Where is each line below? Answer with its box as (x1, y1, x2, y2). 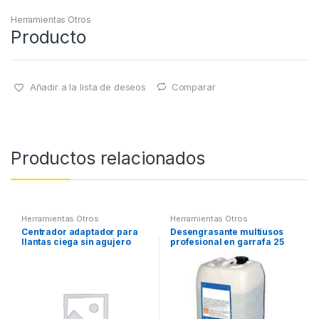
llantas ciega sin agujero (21, 236, 131, 247)
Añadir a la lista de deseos (29, 80, 146, 93)
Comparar (171, 80, 216, 93)
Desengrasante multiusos (169, 226, 283, 237)
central (21, 246, 54, 257)
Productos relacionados (11, 147, 205, 169)
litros (169, 246, 194, 257)
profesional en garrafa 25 (169, 236, 284, 247)
